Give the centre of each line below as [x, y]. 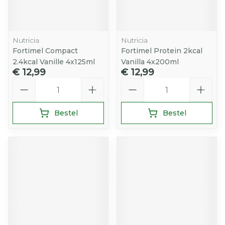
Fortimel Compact [45, 51]
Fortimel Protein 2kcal [162, 51]
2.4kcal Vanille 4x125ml [54, 62]
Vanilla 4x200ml [150, 62]
